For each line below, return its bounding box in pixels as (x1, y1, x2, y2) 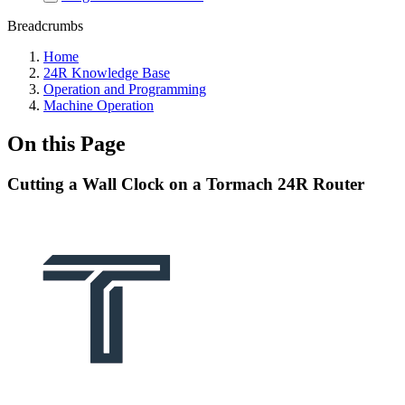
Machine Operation (43, 98, 154, 113)
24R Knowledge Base (43, 65, 170, 80)
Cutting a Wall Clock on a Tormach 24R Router (7, 174, 364, 193)
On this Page (7, 131, 126, 155)
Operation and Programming (43, 81, 206, 97)
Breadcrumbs (7, 18, 83, 33)
